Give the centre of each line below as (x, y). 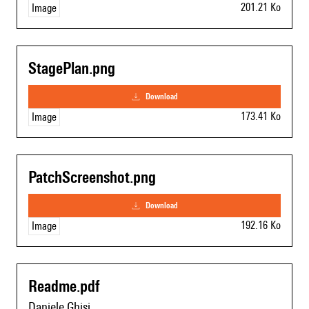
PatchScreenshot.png (92, 177)
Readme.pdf (64, 286)
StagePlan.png (72, 68)
